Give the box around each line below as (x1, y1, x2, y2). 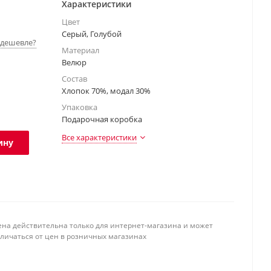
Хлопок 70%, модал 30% (62, 85, 151, 96)
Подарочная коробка (62, 114, 142, 125)
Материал (62, 45, 99, 56)
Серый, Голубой (62, 28, 122, 39)
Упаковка (62, 102, 97, 113)
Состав (62, 73, 87, 84)
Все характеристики (62, 132, 137, 143)
